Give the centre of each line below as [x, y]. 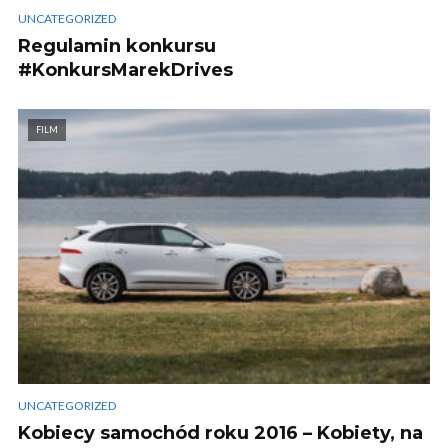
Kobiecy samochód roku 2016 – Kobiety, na [220, 433]
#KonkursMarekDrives [125, 69]
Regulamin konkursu [117, 45]
